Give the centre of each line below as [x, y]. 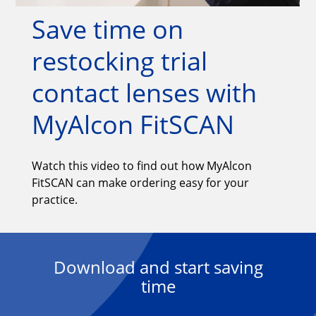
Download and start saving [158, 267]
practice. [54, 199]
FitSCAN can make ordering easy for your [140, 182]
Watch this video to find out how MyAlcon [141, 165]
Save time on [107, 29]
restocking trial [119, 61]
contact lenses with [144, 92]
